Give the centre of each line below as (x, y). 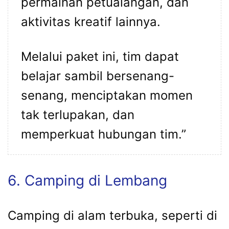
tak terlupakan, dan (78, 114)
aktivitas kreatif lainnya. (91, 21)
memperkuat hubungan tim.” (104, 134)
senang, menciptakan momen (107, 95)
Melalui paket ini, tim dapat (100, 56)
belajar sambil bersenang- (98, 76)
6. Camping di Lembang (87, 180)
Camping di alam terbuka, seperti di (112, 215)
